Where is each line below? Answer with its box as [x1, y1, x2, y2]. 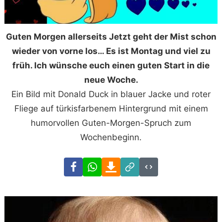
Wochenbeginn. [80, 132, 142, 143]
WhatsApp [101, 159, 142, 169]
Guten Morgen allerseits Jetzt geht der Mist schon [5, 32, 217, 42]
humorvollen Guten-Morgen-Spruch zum [31, 118, 191, 128]
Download [120, 159, 160, 169]
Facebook [82, 159, 121, 169]
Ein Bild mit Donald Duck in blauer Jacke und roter [11, 89, 211, 100]
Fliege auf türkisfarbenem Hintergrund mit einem [14, 104, 208, 114]
